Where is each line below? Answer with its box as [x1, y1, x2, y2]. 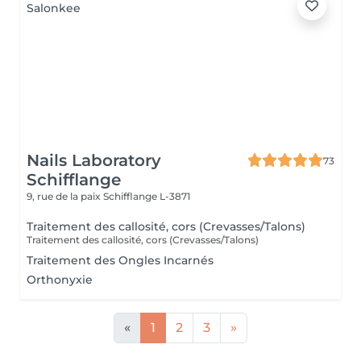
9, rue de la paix [27, 190, 103, 202]
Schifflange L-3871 [103, 190, 190, 202]
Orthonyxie [27, 272, 93, 287]
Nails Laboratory [27, 151, 161, 170]
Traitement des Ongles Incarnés [27, 253, 214, 268]
